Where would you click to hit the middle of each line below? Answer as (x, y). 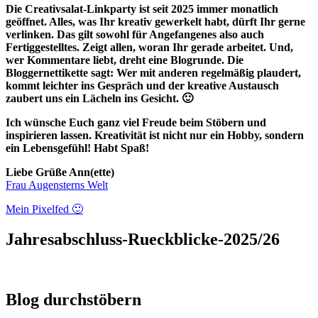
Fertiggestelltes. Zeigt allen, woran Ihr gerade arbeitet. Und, (149, 48)
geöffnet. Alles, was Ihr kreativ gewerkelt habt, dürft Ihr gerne (155, 22)
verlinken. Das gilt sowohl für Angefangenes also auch (135, 35)
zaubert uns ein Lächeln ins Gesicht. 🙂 (99, 99)
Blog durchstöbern (73, 299)
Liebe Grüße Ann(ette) (60, 172)
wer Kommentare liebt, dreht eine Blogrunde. (116, 60)
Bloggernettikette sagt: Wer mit (81, 73)
